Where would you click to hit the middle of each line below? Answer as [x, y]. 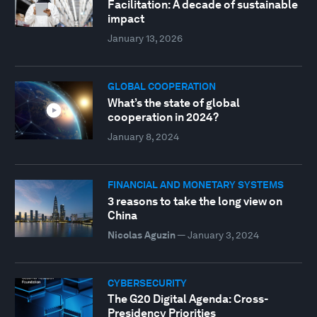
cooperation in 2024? [163, 117]
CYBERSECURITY [147, 283]
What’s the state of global [173, 103]
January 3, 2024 [223, 235]
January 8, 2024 [143, 136]
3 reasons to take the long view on [195, 201]
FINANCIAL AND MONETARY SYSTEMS [195, 184]
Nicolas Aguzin [141, 235]
